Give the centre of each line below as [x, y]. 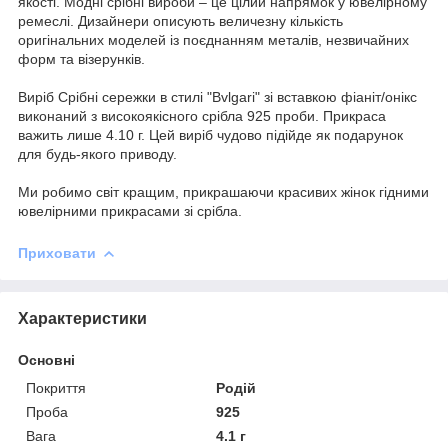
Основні [46, 359]
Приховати [57, 252]
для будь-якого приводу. [97, 153]
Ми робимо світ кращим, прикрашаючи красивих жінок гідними [223, 191]
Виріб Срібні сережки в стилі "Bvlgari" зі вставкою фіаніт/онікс [217, 96]
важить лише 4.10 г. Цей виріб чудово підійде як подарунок [210, 134]
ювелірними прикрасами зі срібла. [130, 210]
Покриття [56, 387]
